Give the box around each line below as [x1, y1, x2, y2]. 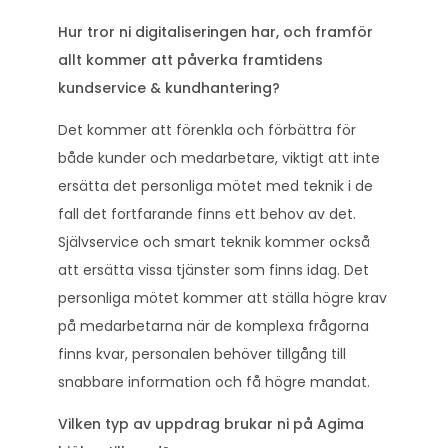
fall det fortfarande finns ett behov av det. [58, 203, 356, 224]
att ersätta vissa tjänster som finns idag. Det [58, 259, 369, 280]
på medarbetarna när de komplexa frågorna [58, 315, 369, 336]
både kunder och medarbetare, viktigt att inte [58, 147, 380, 168]
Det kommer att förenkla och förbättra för [58, 119, 356, 140]
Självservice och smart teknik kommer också [58, 231, 370, 252]
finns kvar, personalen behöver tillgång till [58, 343, 346, 364]
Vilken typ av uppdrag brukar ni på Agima [58, 413, 364, 434]
